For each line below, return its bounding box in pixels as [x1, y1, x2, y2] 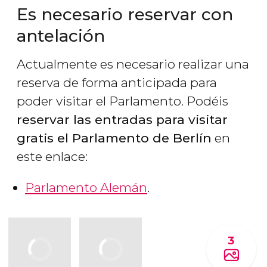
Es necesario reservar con [17, 4, 233, 25]
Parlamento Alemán [25, 180, 147, 195]
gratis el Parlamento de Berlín [17, 131, 212, 146]
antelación [17, 26, 105, 46]
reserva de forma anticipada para [17, 75, 217, 91]
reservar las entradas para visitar [17, 112, 228, 128]
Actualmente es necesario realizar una [17, 57, 249, 72]
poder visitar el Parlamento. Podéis [17, 94, 228, 109]
